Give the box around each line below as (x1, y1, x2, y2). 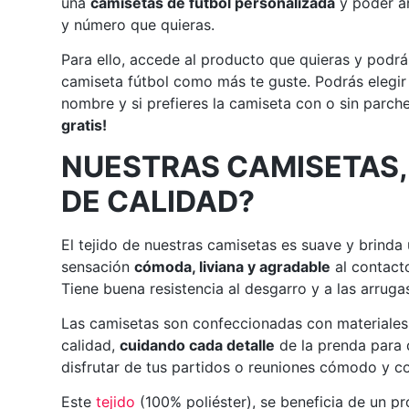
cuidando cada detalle (120, 335, 276, 354)
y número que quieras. (61, 15, 215, 34)
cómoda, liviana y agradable (134, 257, 331, 276)
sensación (61, 257, 135, 276)
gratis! (61, 116, 108, 135)
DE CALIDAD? (61, 183, 256, 219)
